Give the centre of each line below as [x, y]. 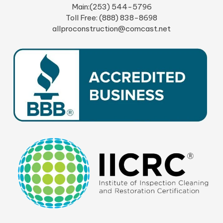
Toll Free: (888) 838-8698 [111, 18]
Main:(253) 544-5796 [111, 7]
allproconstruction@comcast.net [111, 29]
